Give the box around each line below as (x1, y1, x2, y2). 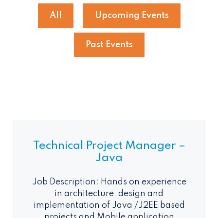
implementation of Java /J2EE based (33, 201, 185, 210)
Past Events (85, 40, 133, 50)
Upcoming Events (94, 11, 169, 20)
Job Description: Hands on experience (32, 178, 186, 187)
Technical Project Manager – (33, 140, 185, 152)
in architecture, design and (54, 189, 163, 199)
